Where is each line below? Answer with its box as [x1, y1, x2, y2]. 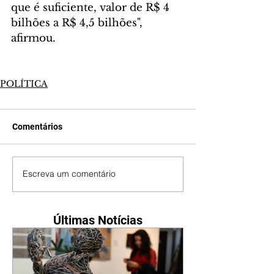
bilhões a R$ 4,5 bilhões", [11, 16, 146, 29]
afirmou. [11, 31, 59, 45]
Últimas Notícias [53, 212, 143, 228]
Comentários [12, 121, 62, 131]
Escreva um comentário [23, 168, 116, 180]
